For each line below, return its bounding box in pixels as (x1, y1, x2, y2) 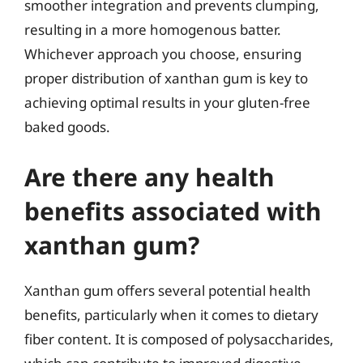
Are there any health (24, 160, 275, 194)
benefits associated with (24, 194, 322, 228)
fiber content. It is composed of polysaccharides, (24, 329, 334, 348)
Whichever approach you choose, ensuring (24, 45, 301, 63)
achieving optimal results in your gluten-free (24, 93, 310, 112)
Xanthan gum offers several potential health (24, 280, 311, 300)
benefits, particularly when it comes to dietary (24, 305, 318, 324)
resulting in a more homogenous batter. (24, 20, 281, 39)
